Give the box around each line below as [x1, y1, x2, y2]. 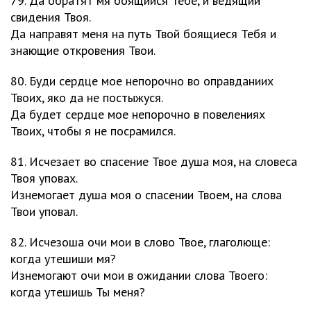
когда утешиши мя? [10, 251, 116, 267]
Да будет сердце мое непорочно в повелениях [10, 106, 265, 122]
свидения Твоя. [10, 9, 91, 25]
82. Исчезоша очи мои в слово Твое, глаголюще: [10, 234, 270, 250]
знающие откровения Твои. [10, 42, 155, 58]
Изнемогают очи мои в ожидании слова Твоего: [10, 267, 267, 283]
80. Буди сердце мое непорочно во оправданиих [10, 73, 274, 89]
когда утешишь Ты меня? [10, 284, 145, 300]
